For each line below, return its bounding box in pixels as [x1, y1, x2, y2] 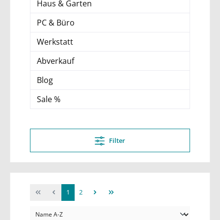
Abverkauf [37, 55, 74, 66]
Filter [109, 136, 125, 145]
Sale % [37, 93, 60, 105]
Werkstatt [37, 36, 73, 47]
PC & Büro [37, 17, 75, 28]
